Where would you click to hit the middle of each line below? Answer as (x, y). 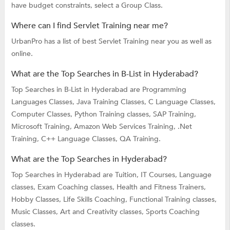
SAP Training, (174, 114)
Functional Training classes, (173, 199)
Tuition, (128, 175)
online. (22, 53)
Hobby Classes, (37, 199)
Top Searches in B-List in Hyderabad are (76, 89)
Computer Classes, (43, 114)
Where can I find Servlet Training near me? (89, 25)
